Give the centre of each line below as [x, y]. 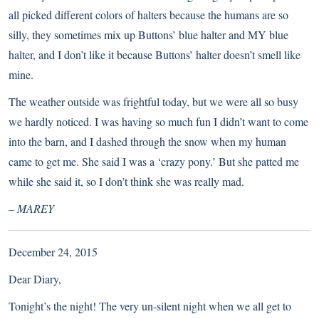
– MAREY [31, 209]
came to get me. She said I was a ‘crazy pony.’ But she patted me [154, 162]
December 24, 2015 [53, 252]
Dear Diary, [35, 279]
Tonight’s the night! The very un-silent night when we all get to [150, 306]
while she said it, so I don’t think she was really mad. [126, 182]
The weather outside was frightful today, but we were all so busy [153, 102]
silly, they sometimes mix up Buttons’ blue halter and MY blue [148, 35]
